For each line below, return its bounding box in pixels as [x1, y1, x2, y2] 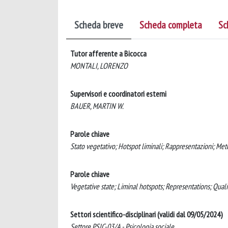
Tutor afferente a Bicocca [70, 48, 147, 59]
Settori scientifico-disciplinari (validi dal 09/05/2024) [70, 209, 223, 219]
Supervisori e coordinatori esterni [70, 89, 166, 99]
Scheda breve [74, 18, 123, 32]
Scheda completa [139, 18, 202, 32]
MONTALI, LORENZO [70, 61, 128, 71]
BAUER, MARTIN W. [70, 101, 124, 111]
